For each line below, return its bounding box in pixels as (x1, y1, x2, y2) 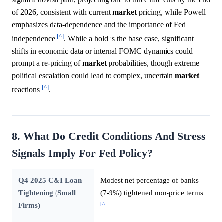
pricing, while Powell (137, 7, 206, 16)
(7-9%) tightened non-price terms (100, 188, 203, 197)
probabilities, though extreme (107, 59, 199, 68)
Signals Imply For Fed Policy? (12, 147, 153, 160)
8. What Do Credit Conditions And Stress (12, 130, 206, 143)
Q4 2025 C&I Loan (18, 176, 82, 185)
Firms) (18, 201, 40, 210)
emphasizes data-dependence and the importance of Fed (12, 20, 186, 29)
